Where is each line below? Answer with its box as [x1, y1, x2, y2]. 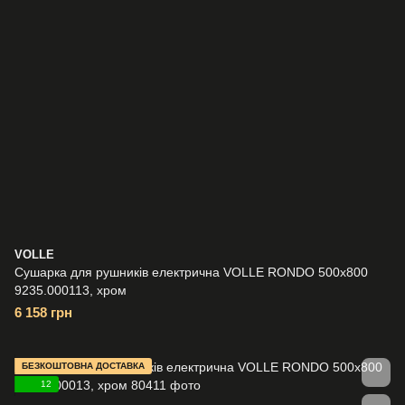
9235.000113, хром [14, 283, 127, 297]
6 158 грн [14, 305, 72, 320]
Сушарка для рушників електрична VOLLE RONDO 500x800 [14, 265, 368, 279]
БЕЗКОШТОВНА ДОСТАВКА [22, 361, 145, 371]
